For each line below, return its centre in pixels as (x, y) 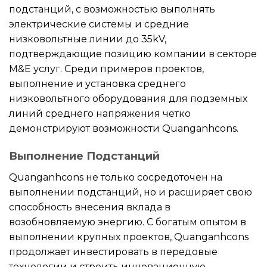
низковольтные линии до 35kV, (88, 39)
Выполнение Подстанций (84, 156)
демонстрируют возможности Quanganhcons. (124, 128)
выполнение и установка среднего (97, 83)
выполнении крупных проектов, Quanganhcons (129, 237)
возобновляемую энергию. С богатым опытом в (128, 222)
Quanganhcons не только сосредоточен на (116, 178)
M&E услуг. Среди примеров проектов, (106, 69)
